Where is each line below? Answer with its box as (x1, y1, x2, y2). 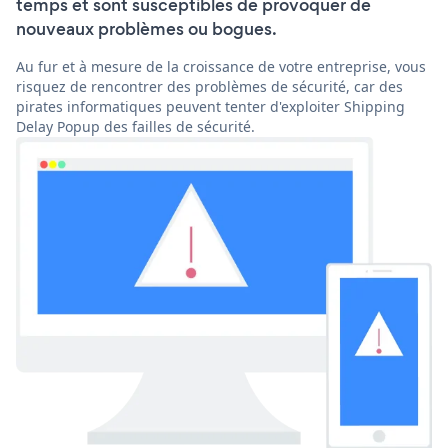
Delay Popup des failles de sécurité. (16, 117, 255, 137)
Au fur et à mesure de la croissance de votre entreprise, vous (16, 57, 426, 77)
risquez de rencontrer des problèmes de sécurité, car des (16, 77, 403, 97)
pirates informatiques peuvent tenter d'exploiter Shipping (16, 97, 405, 117)
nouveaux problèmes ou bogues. (16, 17, 277, 42)
